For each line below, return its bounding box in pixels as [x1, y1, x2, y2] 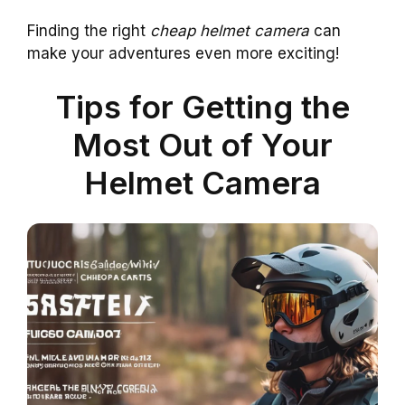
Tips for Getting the [55, 88, 350, 127]
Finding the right [27, 21, 150, 40]
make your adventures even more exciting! [27, 43, 339, 62]
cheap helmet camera [150, 21, 309, 40]
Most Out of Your [72, 126, 333, 165]
